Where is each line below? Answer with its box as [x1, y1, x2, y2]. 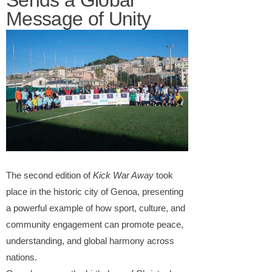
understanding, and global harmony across [6, 236, 174, 246]
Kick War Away [93, 170, 154, 180]
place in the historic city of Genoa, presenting [6, 186, 183, 197]
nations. [6, 252, 37, 262]
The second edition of [6, 170, 93, 180]
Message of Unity [6, 8, 151, 30]
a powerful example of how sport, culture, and [6, 203, 185, 213]
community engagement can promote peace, [6, 219, 183, 229]
